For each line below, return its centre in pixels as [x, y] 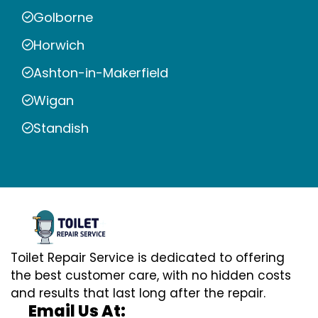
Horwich [59, 45]
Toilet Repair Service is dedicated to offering [148, 258]
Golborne [63, 17]
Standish [61, 128]
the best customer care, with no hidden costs [151, 276]
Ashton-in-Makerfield [101, 72]
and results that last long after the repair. [138, 294]
